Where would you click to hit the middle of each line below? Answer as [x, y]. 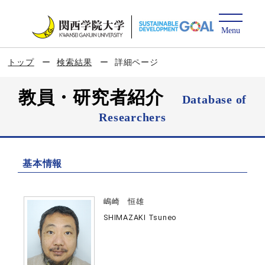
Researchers [132, 117]
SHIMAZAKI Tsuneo [140, 217]
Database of [214, 99]
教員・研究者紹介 [100, 97]
